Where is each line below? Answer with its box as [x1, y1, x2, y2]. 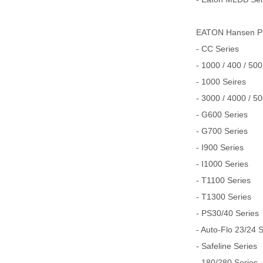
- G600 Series [196, 110, 248, 119]
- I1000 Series [196, 159, 248, 168]
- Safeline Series [196, 241, 257, 251]
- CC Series [196, 44, 239, 53]
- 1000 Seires [196, 77, 246, 86]
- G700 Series [196, 126, 248, 136]
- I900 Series [196, 143, 244, 152]
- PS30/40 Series [196, 208, 259, 218]
